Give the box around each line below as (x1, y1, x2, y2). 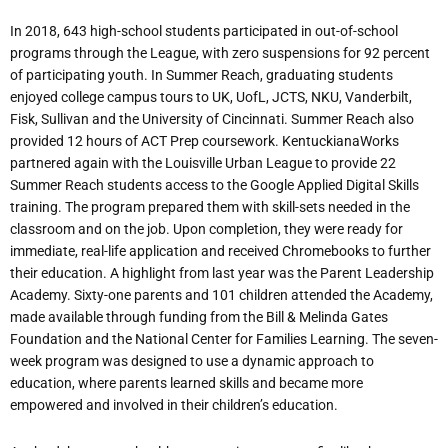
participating (26, 67, 105, 84)
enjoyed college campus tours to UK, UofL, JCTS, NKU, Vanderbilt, (10, 89, 412, 106)
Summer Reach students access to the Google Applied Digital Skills (10, 177, 419, 194)
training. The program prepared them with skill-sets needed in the (10, 199, 410, 216)
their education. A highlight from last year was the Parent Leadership (10, 265, 434, 282)
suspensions (262, 45, 340, 62)
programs (10, 45, 71, 62)
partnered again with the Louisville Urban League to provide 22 (10, 155, 396, 172)
